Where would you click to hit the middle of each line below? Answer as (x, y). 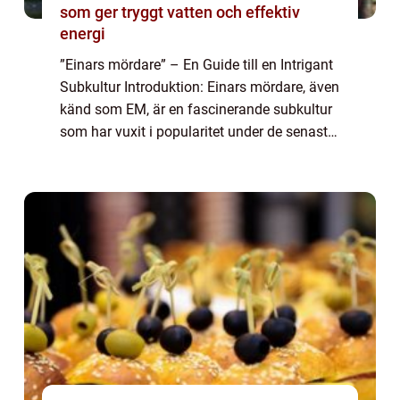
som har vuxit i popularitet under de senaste (197, 132)
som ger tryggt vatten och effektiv (180, 12)
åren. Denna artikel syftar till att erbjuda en (193, 154)
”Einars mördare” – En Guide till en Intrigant (196, 65)
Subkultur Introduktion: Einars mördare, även (200, 87)
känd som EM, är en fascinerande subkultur (196, 110)
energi (83, 34)
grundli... (87, 177)
